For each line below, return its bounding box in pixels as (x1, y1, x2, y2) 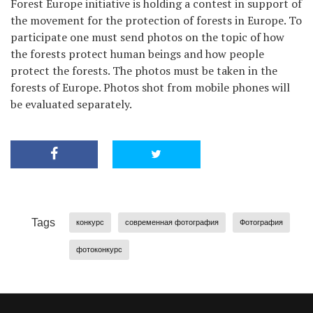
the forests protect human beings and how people (10, 45, 264, 61)
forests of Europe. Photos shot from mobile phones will (10, 79, 290, 95)
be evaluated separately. (10, 96, 132, 112)
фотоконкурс (76, 245, 122, 254)
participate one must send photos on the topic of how (10, 29, 284, 45)
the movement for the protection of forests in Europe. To (10, 12, 302, 28)
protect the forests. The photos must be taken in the (10, 62, 277, 78)
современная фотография (125, 217, 219, 226)
